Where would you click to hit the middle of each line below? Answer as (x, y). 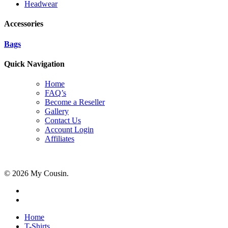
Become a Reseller (75, 102)
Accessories (24, 24)
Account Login (69, 130)
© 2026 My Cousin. (36, 174)
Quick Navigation (34, 64)
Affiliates (60, 139)
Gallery (57, 111)
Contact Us (63, 121)
